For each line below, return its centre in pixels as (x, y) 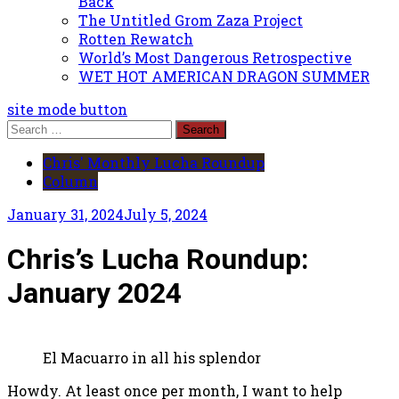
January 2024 (94, 293)
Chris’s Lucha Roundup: (158, 260)
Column (70, 181)
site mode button (67, 109)
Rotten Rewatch (136, 38)
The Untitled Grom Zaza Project (191, 20)
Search (31, 126)
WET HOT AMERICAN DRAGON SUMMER (224, 76)
